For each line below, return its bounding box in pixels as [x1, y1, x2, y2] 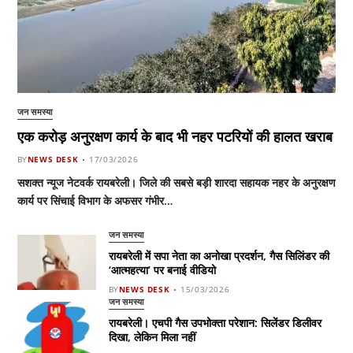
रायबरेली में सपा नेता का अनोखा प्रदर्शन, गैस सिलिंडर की [108, 248, 329, 264]
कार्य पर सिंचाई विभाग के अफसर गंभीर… [17, 193, 173, 209]
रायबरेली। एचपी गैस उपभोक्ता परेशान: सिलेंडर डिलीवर [108, 315, 321, 331]
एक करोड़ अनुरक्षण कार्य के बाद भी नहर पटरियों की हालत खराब [17, 127, 333, 147]
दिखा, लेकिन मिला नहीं [108, 329, 195, 345]
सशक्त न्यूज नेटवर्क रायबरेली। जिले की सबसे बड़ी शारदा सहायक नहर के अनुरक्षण [17, 175, 336, 191]
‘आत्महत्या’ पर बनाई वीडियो [108, 262, 216, 278]
